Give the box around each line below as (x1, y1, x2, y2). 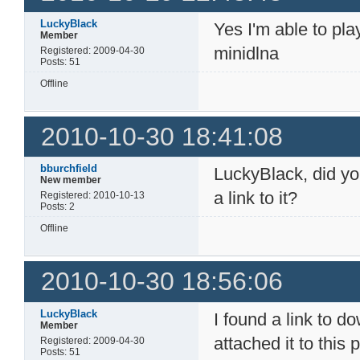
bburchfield (40, 162, 98, 175)
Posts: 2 (40, 201, 76, 213)
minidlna (214, 43, 280, 64)
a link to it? (214, 188, 298, 209)
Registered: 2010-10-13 (40, 190, 145, 202)
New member (40, 174, 102, 186)
